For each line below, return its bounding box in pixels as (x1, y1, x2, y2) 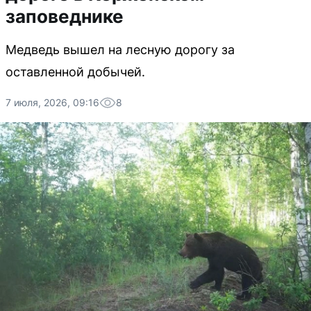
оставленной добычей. (6, 65, 145, 79)
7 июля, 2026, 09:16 (6, 96, 99, 108)
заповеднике (6, 6, 124, 27)
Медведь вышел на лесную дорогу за (6, 42, 235, 57)
